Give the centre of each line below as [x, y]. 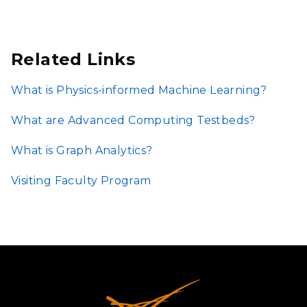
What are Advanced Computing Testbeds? [133, 120]
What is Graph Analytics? [82, 150]
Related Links [73, 59]
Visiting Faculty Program [81, 181]
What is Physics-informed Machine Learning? [139, 90]
